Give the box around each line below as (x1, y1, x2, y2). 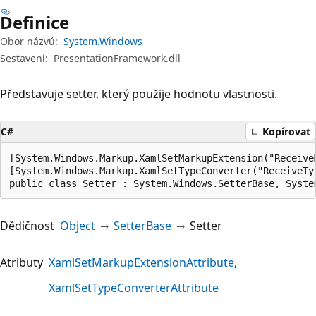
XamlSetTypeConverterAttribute (49, 279, 219, 296)
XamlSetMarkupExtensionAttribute (49, 254, 234, 270)
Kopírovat (262, 125, 310, 138)
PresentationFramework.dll (54, 51, 181, 65)
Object (60, 217, 95, 233)
